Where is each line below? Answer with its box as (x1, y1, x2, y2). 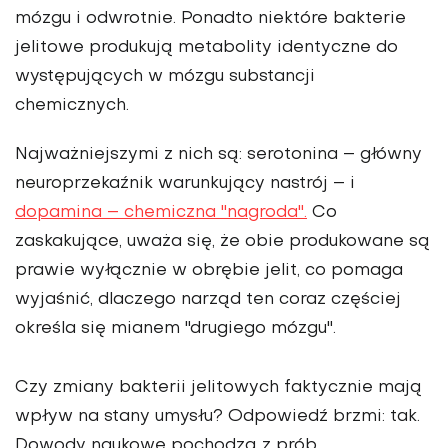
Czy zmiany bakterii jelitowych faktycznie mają (15, 380, 422, 397)
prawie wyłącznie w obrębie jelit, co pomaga (15, 263, 403, 280)
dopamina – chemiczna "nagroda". (15, 205, 307, 222)
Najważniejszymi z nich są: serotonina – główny (15, 147, 422, 164)
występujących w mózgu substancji (15, 69, 315, 86)
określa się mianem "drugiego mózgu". (15, 321, 336, 338)
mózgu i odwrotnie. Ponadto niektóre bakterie (15, 11, 406, 28)
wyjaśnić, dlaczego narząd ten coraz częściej (15, 292, 401, 309)
